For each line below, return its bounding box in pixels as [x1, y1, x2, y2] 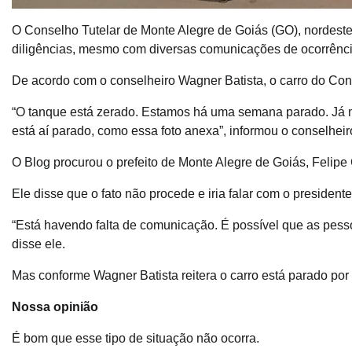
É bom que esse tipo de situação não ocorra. [12, 331, 259, 345]
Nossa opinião [12, 299, 98, 313]
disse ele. [12, 236, 65, 251]
